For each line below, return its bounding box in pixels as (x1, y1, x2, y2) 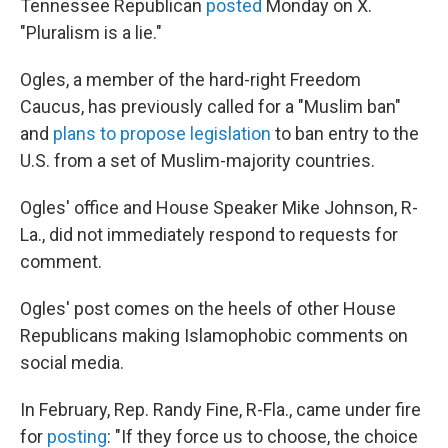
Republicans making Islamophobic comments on (20, 325, 408, 346)
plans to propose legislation (53, 123, 271, 144)
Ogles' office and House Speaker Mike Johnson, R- (20, 197, 418, 218)
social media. (20, 352, 124, 373)
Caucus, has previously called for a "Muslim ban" (20, 96, 401, 117)
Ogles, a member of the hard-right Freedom (20, 69, 361, 90)
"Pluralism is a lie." (20, 22, 162, 43)
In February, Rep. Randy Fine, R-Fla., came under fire (20, 399, 421, 420)
